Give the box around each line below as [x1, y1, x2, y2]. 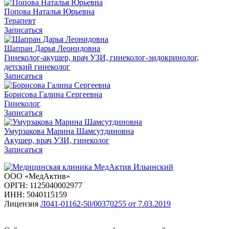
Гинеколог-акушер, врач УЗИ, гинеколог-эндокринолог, [4, 53, 199, 62]
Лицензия [4, 199, 40, 208]
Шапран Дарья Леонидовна [4, 43, 100, 53]
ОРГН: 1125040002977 [4, 180, 82, 190]
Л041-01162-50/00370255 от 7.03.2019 [40, 199, 171, 208]
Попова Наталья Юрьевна [4, 7, 95, 16]
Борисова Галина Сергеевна [4, 89, 102, 99]
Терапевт [4, 16, 36, 25]
